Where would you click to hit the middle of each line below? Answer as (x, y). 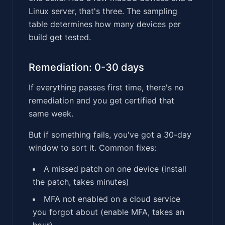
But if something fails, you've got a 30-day (110, 134)
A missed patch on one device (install (115, 168)
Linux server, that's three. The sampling (103, 11)
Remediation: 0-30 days (86, 67)
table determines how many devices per (105, 24)
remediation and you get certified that (101, 100)
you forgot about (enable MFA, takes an (108, 212)
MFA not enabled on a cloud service (112, 199)
